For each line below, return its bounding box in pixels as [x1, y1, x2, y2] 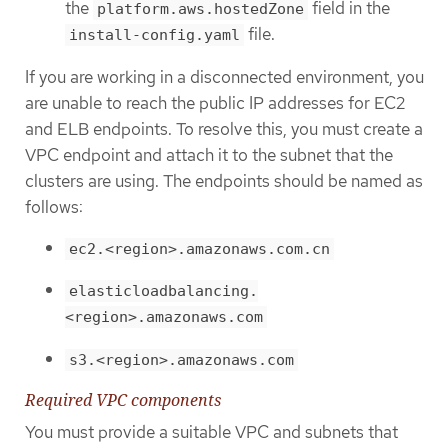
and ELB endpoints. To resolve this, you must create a [25, 117, 423, 140]
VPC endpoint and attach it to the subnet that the [25, 143, 393, 166]
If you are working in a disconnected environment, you [25, 65, 424, 88]
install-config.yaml [69, 26, 240, 45]
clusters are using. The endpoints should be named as [25, 169, 423, 192]
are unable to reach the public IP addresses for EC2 [25, 91, 405, 114]
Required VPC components [25, 388, 221, 411]
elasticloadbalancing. [69, 282, 258, 301]
